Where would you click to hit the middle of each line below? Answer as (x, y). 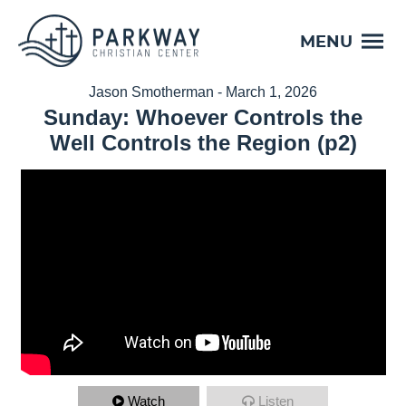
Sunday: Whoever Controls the (203, 117)
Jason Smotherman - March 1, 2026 (203, 92)
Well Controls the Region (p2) (203, 143)
